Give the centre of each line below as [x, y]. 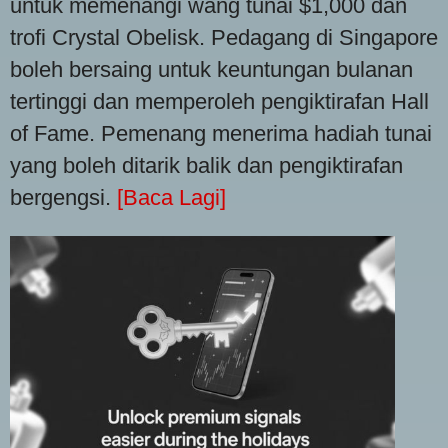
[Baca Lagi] [171, 197]
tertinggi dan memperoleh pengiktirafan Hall [219, 101]
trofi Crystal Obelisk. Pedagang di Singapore [224, 37]
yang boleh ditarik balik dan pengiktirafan [206, 165]
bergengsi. [63, 197]
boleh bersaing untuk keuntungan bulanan [211, 69]
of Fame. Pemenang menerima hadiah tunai [221, 133]
